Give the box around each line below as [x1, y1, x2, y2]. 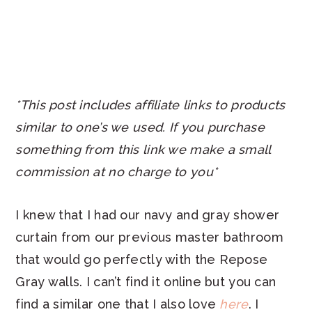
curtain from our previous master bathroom [15, 230, 283, 245]
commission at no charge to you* [15, 164, 218, 180]
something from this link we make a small [15, 142, 271, 157]
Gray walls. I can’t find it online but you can [15, 274, 276, 290]
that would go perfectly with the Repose [15, 252, 268, 267]
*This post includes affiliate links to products [15, 97, 286, 113]
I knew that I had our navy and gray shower [15, 208, 280, 223]
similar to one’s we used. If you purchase [15, 120, 265, 135]
